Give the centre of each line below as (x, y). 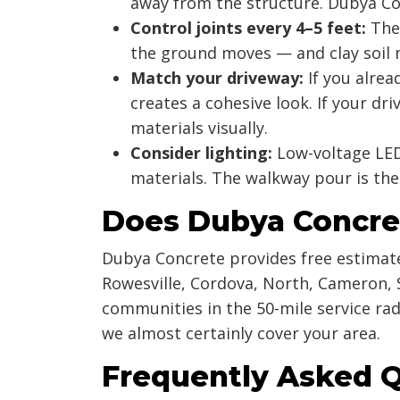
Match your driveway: (217, 77)
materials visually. (199, 127)
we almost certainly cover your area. (241, 333)
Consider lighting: (201, 152)
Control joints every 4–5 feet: (248, 27)
